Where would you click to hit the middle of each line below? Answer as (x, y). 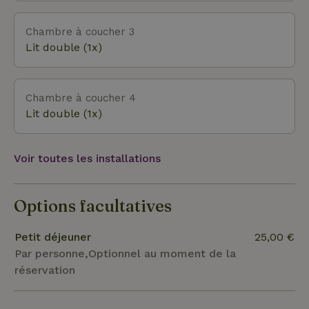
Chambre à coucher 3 (80, 31)
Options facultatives (93, 206)
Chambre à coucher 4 (81, 98)
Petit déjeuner (53, 237)
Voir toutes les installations (87, 158)
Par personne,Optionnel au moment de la (125, 253)
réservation (45, 270)
